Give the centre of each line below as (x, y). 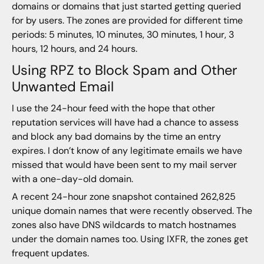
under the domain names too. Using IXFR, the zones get (130, 239)
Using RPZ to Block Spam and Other (124, 70)
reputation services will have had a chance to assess (125, 122)
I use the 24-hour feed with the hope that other (113, 108)
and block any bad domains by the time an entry (116, 136)
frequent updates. (50, 253)
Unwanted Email (62, 87)
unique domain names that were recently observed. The (132, 210)
